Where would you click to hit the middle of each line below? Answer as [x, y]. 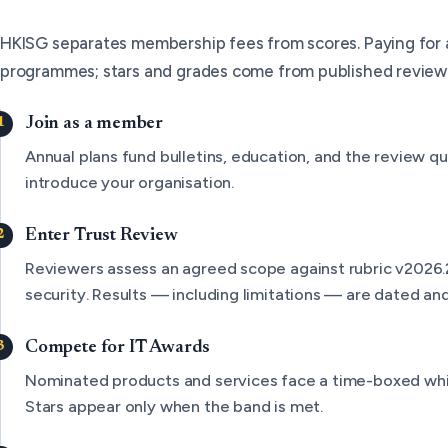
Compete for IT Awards [118, 347]
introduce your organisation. [129, 182]
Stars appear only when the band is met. [174, 405]
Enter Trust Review [101, 236]
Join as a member [94, 124]
